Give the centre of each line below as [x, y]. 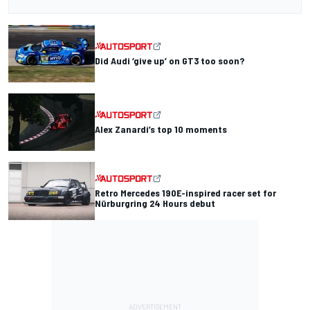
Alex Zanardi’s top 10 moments [161, 129]
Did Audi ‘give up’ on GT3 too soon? [170, 60]
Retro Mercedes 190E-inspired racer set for [185, 192]
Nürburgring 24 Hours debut [155, 203]
